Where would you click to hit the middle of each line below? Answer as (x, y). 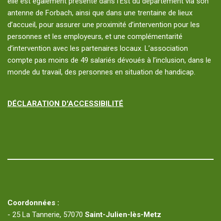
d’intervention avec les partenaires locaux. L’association (98, 49)
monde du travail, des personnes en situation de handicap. (101, 72)
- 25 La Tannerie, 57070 (46, 215)
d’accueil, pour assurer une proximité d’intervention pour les (104, 25)
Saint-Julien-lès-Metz (123, 215)
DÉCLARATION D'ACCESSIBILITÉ (65, 104)
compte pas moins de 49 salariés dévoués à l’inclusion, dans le (109, 60)
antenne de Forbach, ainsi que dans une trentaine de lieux (100, 13)
